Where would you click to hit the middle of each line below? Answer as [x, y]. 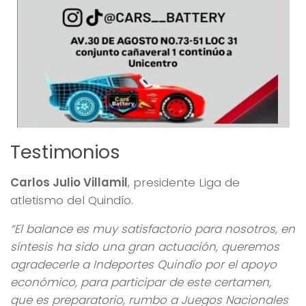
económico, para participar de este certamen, [141, 282]
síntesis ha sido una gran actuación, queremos [145, 247]
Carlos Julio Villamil [69, 182]
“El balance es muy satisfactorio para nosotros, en [153, 229]
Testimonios [65, 152]
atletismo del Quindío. [72, 200]
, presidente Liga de [184, 182]
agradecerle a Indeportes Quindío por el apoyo [143, 265]
